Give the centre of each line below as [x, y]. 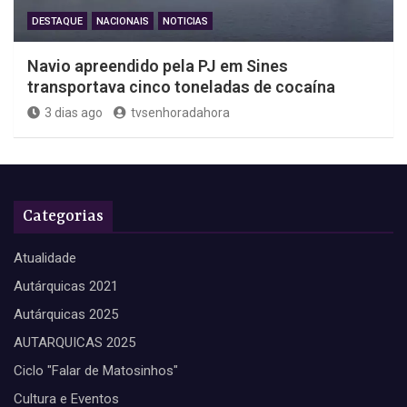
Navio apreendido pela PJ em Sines [158, 65]
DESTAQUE [57, 21]
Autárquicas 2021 [66, 286]
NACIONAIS [123, 21]
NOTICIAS [185, 21]
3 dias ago [74, 112]
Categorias [63, 216]
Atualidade [45, 258]
